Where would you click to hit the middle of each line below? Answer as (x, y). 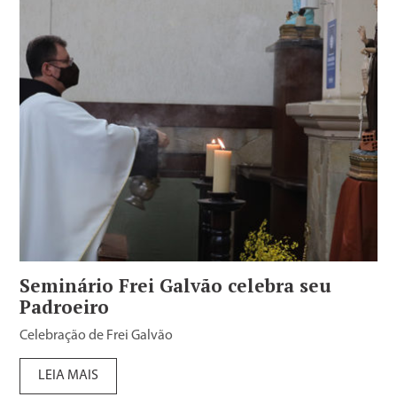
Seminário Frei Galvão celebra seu (176, 285)
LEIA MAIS (69, 375)
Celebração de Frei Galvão (97, 335)
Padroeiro (65, 306)
